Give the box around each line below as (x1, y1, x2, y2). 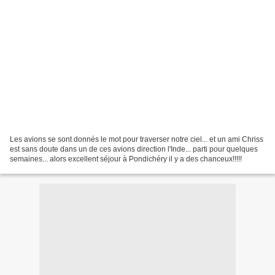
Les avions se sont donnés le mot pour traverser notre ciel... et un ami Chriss (10, 134, 263, 144)
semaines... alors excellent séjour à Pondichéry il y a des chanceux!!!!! (10, 154, 242, 163)
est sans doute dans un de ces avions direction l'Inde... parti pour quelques (10, 144, 258, 153)
